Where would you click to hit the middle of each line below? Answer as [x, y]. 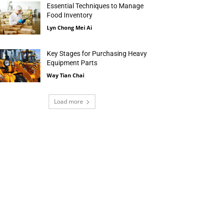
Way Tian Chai [66, 75]
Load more [69, 102]
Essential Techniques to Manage [95, 6]
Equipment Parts [72, 63]
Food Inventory [70, 15]
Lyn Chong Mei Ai [70, 28]
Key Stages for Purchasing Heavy [97, 54]
